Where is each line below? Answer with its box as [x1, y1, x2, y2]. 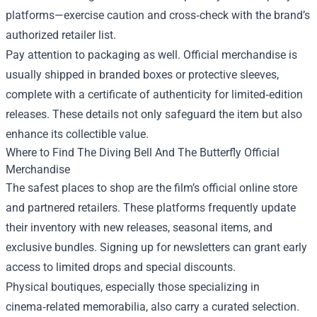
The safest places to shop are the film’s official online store [6, 181, 297, 195]
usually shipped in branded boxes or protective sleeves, [6, 68, 279, 81]
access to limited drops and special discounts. [6, 260, 236, 274]
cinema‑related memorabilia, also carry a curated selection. [6, 300, 299, 313]
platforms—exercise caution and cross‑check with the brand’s [6, 8, 310, 22]
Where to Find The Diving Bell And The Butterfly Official [6, 146, 279, 159]
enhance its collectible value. [6, 127, 149, 141]
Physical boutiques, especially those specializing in [6, 280, 260, 294]
